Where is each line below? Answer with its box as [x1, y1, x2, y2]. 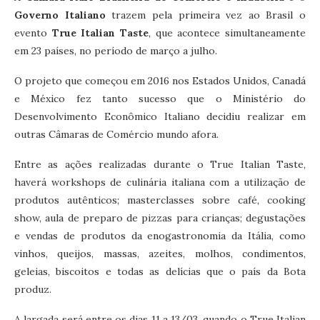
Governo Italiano [14, 8, 106, 21]
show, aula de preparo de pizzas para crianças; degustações [14, 211, 306, 224]
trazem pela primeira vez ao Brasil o [105, 8, 306, 21]
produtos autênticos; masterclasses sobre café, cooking [14, 193, 306, 206]
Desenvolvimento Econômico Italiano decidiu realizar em [14, 109, 306, 123]
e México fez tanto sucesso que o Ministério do [14, 91, 306, 105]
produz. [14, 282, 51, 296]
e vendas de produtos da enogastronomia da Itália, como [14, 229, 306, 242]
